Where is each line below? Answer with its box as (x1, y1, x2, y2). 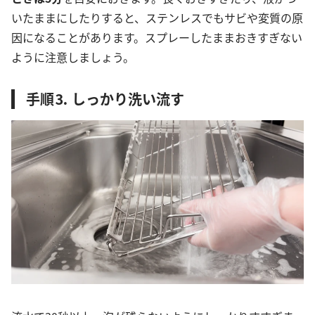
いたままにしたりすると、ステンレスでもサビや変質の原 (11, 9, 303, 27)
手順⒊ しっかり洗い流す (26, 89, 184, 110)
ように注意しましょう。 (11, 49, 134, 66)
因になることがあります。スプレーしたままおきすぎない (11, 29, 302, 46)
